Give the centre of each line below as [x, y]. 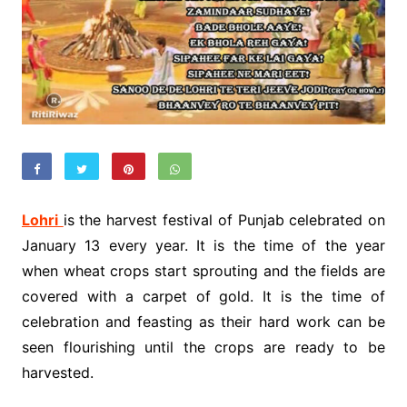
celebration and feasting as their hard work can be [203, 322]
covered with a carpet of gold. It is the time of [203, 297]
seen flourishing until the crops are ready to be [203, 347]
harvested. [57, 373]
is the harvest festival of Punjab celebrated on [224, 220]
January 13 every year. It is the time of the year [203, 246]
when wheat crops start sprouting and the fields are [203, 271]
